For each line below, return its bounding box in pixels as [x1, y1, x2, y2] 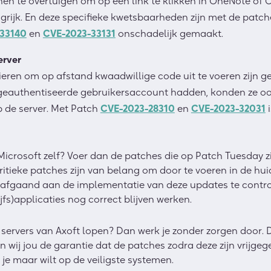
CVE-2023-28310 [100, 102, 175, 114]
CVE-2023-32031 [191, 102, 266, 114]
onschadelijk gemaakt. [115, 27, 223, 39]
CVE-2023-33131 [42, 27, 116, 39]
